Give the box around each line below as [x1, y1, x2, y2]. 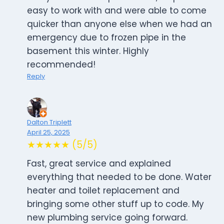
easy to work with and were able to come [27, 4, 206, 17]
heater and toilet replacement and [27, 184, 179, 197]
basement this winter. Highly [27, 45, 149, 57]
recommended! [27, 58, 95, 71]
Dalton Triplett [27, 118, 71, 127]
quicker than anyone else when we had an [27, 18, 212, 30]
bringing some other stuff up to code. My [27, 198, 204, 210]
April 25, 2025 [27, 128, 70, 137]
